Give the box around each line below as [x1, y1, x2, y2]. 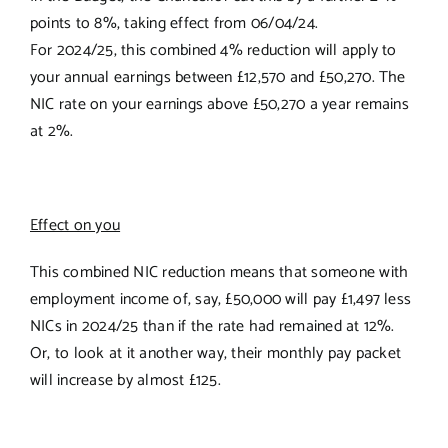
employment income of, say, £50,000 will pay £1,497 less [29, 285, 412, 313]
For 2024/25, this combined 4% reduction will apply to [29, 36, 397, 64]
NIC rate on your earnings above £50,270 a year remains [29, 90, 409, 118]
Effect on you [29, 211, 121, 239]
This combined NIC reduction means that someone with [29, 258, 409, 286]
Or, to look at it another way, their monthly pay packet [29, 339, 402, 367]
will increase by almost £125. [29, 366, 221, 394]
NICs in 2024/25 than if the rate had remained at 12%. [29, 312, 395, 340]
